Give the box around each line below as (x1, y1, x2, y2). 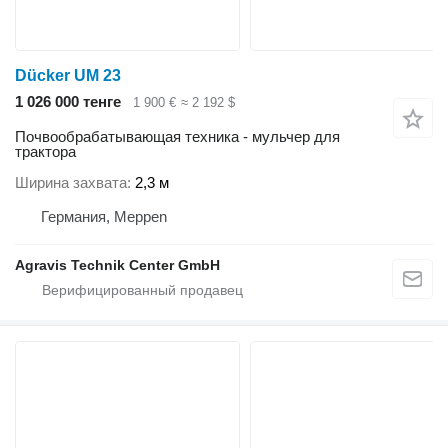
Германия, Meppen (41, 208, 167, 226)
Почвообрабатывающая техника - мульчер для (15, 127, 340, 145)
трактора (15, 142, 76, 160)
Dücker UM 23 (15, 67, 121, 85)
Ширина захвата (15, 174, 127, 192)
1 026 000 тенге (15, 93, 121, 111)
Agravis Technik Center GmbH (15, 257, 220, 274)
